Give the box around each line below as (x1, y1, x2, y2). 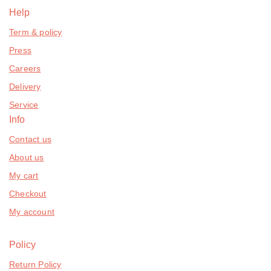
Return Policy (9, 259, 62, 269)
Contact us (9, 134, 51, 144)
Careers (9, 63, 41, 73)
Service (9, 99, 39, 109)
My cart (9, 170, 39, 180)
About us (9, 152, 44, 162)
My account (9, 206, 54, 217)
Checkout (9, 188, 47, 198)
